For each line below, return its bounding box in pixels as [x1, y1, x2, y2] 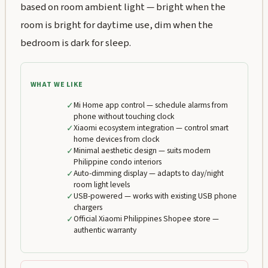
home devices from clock [73, 133, 159, 145]
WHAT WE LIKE [30, 80, 83, 90]
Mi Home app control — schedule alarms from [73, 99, 228, 111]
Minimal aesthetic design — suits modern [73, 144, 211, 156]
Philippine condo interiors [73, 156, 162, 167]
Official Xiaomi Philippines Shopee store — [73, 212, 219, 224]
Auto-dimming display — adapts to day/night [73, 167, 224, 179]
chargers [73, 201, 102, 213]
